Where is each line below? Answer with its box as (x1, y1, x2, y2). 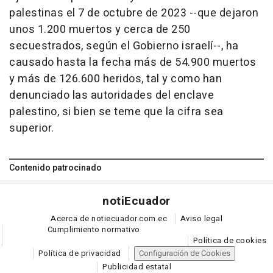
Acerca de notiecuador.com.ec (51, 212, 167, 224)
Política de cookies (193, 234, 266, 246)
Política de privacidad (38, 247, 121, 259)
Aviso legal (180, 212, 222, 224)
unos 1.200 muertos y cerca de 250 (9, 21, 191, 38)
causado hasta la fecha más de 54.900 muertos (9, 54, 256, 71)
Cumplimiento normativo (47, 223, 140, 235)
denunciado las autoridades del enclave (9, 87, 214, 104)
